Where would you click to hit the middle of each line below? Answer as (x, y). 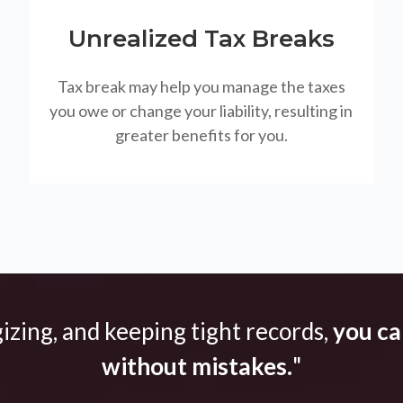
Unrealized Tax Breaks (201, 39)
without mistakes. (197, 367)
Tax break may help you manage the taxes (201, 87)
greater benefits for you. (201, 135)
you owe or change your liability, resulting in (201, 111)
